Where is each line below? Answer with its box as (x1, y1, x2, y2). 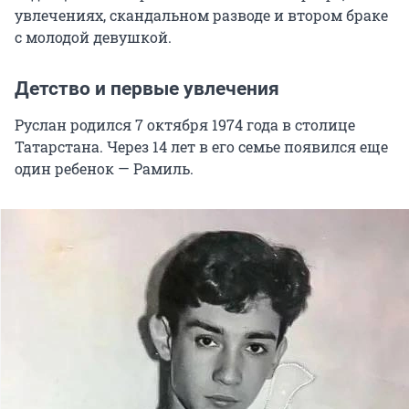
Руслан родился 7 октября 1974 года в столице (15, 114, 355, 134)
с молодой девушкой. (15, 26, 172, 47)
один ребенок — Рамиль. (15, 158, 194, 178)
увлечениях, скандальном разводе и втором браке (15, 5, 388, 25)
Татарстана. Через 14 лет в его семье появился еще (15, 136, 388, 156)
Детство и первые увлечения (15, 77, 279, 100)
